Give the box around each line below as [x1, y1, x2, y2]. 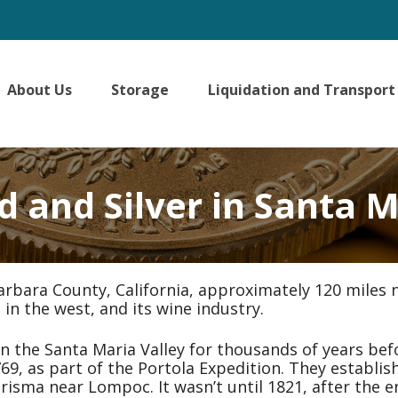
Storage [111, 79, 170, 99]
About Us [7, 79, 73, 99]
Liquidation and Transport [208, 79, 396, 99]
